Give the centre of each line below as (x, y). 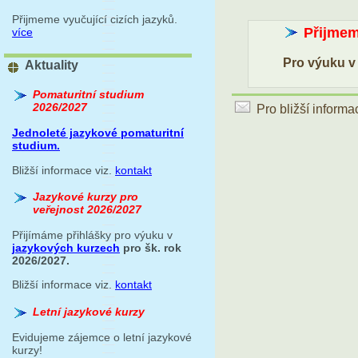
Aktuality (52, 66)
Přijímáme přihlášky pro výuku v (92, 235)
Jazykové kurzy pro (86, 196)
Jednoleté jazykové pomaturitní (98, 133)
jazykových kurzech (66, 247)
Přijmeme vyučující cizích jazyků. (98, 19)
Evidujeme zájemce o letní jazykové (102, 337)
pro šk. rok (151, 247)
